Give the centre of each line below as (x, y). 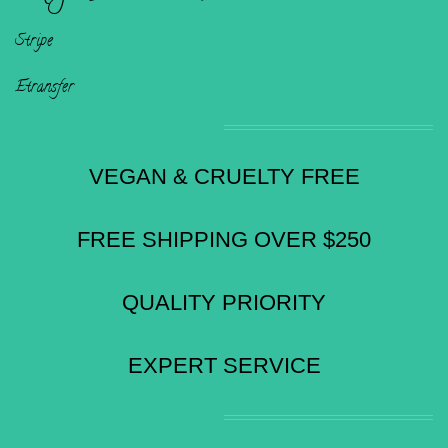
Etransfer (44, 88)
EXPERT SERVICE (224, 366)
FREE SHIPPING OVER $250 (224, 240)
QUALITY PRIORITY (224, 303)
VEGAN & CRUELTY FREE (224, 177)
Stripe (34, 42)
